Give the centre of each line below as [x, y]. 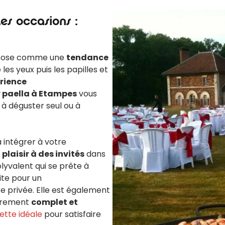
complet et [55, 202]
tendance [88, 58]
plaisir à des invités [43, 154]
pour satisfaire [72, 214]
